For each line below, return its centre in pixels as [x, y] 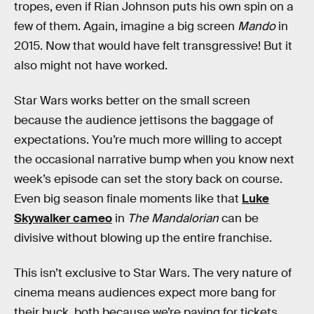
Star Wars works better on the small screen [132, 101]
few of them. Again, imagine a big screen [126, 27]
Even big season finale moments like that [128, 199]
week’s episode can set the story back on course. [148, 179]
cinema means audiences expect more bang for [145, 292]
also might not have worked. [91, 66]
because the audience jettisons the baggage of [144, 121]
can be [239, 219]
